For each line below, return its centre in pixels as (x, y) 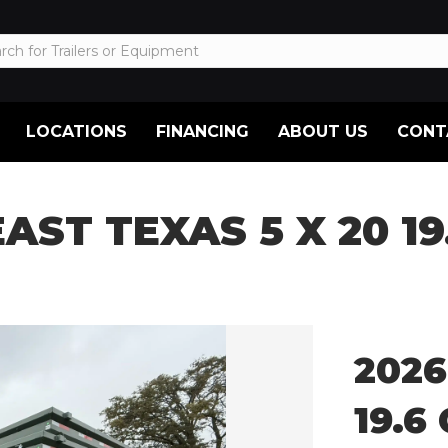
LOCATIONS (76, 131)
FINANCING (202, 131)
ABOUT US (322, 131)
